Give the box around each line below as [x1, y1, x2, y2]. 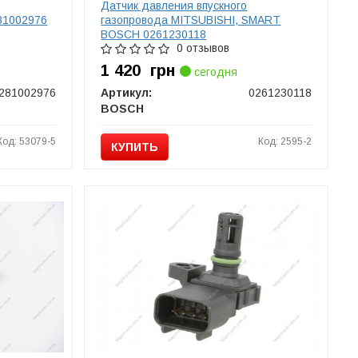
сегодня [191, 66, 238, 78]
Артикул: [101, 86, 153, 99]
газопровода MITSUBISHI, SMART [101, 14, 281, 26]
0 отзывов [177, 42, 230, 54]
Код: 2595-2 [258, 136, 312, 147]
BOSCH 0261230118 [101, 28, 207, 41]
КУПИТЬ [111, 141, 159, 153]
